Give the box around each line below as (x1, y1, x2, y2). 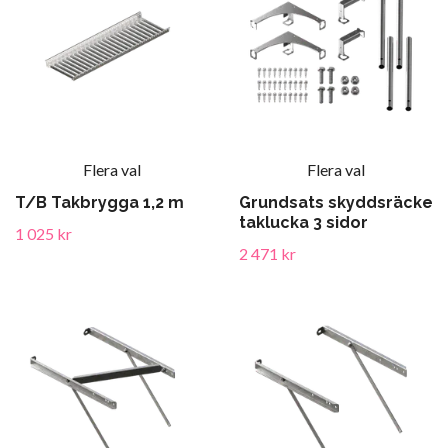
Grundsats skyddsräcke (239, 193, 433, 212)
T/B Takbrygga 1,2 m (15, 193, 184, 212)
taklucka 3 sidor (239, 213, 368, 232)
